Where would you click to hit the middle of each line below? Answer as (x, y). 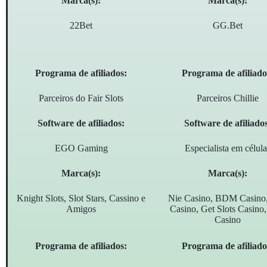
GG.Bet (228, 26)
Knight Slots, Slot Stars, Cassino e (81, 198)
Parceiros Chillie (228, 98)
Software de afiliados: (81, 123)
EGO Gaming (81, 148)
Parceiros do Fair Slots (81, 98)
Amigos (81, 209)
